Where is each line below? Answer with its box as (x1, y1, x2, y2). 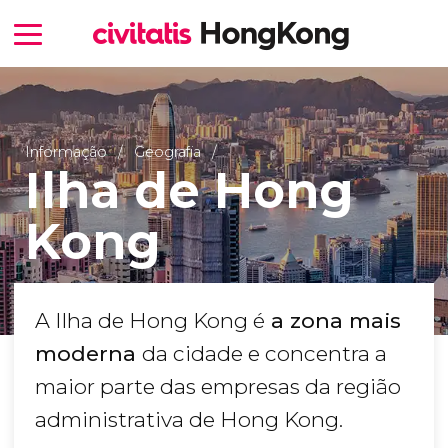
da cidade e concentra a (142, 341, 387, 367)
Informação (24, 142, 107, 161)
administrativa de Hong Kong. (35, 407, 343, 433)
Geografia (133, 142, 201, 161)
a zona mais (265, 308, 401, 334)
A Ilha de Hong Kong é (35, 308, 265, 334)
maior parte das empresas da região (35, 374, 401, 400)
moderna (35, 341, 142, 367)
